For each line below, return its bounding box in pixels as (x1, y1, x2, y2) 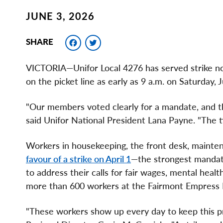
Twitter (101, 30, 151, 50)
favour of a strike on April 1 (26, 153, 131, 165)
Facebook (81, 30, 148, 50)
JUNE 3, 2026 (26, 10, 95, 22)
